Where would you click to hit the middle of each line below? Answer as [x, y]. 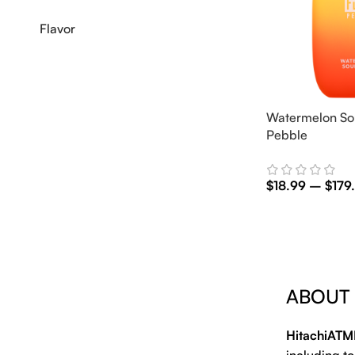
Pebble [287, 135]
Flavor [57, 29]
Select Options [310, 211]
